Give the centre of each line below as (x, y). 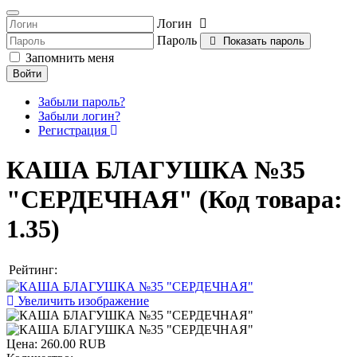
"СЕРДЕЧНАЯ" (103, 199)
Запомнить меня (70, 58)
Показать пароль (263, 41)
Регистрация (74, 131)
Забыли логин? (79, 116)
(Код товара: (271, 199)
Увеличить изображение (82, 301)
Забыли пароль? (82, 102)
